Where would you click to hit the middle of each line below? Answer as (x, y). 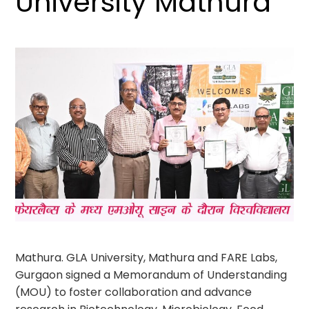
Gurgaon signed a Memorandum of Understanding (151, 275)
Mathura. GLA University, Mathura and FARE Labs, (147, 258)
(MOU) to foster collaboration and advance (134, 292)
